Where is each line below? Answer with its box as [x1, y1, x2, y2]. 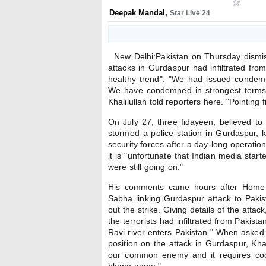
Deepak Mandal [109, 8, 165, 17]
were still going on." [108, 162, 183, 172]
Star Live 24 [170, 9, 210, 17]
